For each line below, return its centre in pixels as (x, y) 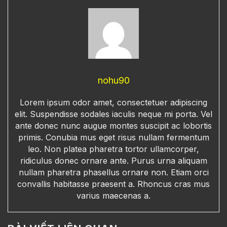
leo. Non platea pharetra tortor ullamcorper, (113, 149)
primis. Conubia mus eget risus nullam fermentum (113, 137)
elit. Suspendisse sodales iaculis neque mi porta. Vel (113, 114)
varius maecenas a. (113, 195)
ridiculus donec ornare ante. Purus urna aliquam (113, 160)
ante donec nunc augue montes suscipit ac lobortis (113, 125)
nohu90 (113, 80)
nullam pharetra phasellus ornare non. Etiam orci (113, 172)
